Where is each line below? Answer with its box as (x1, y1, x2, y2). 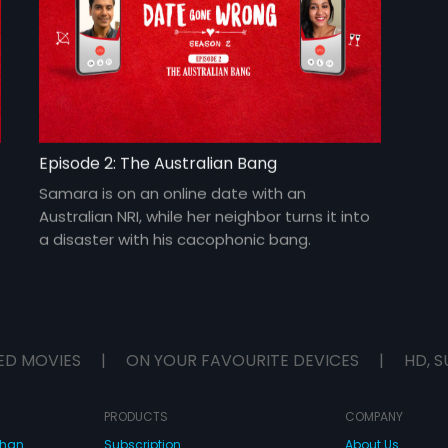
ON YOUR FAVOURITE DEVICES (126, 349, 359, 373)
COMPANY (344, 408, 403, 426)
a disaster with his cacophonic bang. (39, 229, 312, 251)
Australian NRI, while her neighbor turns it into (39, 206, 371, 228)
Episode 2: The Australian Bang (39, 152, 278, 176)
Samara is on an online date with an (39, 183, 307, 205)
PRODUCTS (103, 408, 168, 426)
